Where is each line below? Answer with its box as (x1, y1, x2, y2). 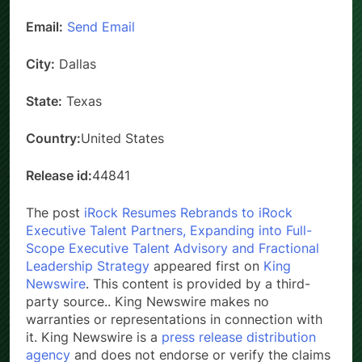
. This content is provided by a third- (86, 275, 310, 292)
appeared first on (149, 257, 263, 274)
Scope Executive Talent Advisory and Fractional (26, 239, 319, 256)
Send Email (67, 18, 135, 35)
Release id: (26, 166, 92, 183)
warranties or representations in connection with (26, 310, 322, 327)
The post (26, 204, 84, 221)
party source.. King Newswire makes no (26, 293, 269, 309)
